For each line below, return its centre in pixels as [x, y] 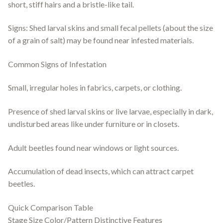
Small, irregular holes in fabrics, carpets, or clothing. [95, 88]
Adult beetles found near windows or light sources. [93, 147]
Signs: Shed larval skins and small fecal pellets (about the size [111, 28]
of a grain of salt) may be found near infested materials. [101, 40]
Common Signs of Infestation [57, 64]
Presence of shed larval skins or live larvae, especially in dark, [111, 111]
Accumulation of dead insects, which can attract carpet [101, 171]
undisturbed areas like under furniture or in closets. [94, 124]
